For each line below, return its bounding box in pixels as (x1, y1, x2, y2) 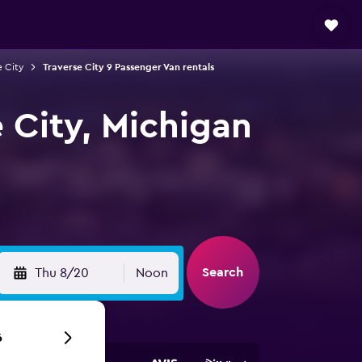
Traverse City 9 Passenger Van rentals (42, 62, 214, 72)
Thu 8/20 (35, 267, 89, 280)
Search (202, 266, 243, 279)
